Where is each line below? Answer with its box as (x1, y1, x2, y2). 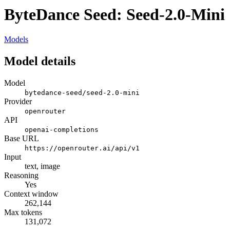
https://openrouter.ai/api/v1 (25, 144, 140, 152)
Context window (4, 189, 59, 199)
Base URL (4, 134, 39, 143)
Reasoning (4, 171, 39, 180)
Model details (4, 54, 75, 68)
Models (4, 35, 28, 44)
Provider (4, 97, 32, 106)
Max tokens (4, 208, 42, 217)
